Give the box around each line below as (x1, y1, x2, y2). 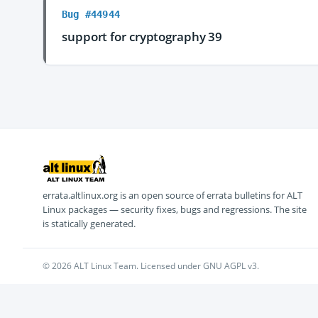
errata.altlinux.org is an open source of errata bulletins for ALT (43, 189, 302, 202)
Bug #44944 (62, 9, 120, 20)
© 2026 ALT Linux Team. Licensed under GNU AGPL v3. (43, 260, 259, 272)
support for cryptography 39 (62, 28, 223, 45)
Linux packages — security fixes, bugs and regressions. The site (43, 203, 307, 216)
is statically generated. (43, 217, 136, 230)
